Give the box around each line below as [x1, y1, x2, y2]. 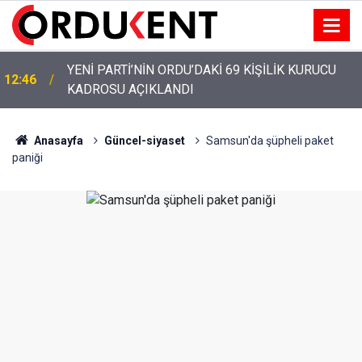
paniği [12, 151, 43, 164]
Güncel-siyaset [103, 134, 185, 147]
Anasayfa [31, 134, 83, 147]
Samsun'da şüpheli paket [205, 134, 334, 147]
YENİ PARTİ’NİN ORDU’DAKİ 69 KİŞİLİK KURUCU [67, 62, 336, 78]
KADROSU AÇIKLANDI [67, 82, 194, 97]
